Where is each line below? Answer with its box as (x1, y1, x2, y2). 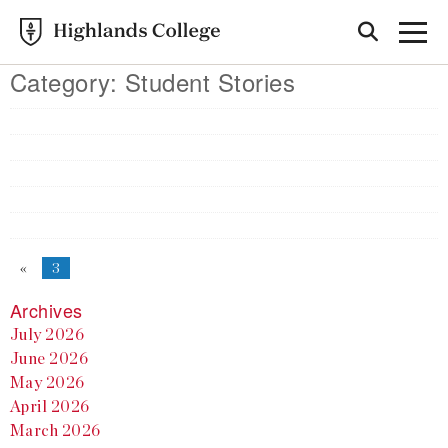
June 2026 (10, 349, 89, 368)
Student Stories (124, 64, 296, 99)
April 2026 (10, 397, 90, 416)
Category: (10, 64, 125, 99)
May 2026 (10, 373, 85, 392)
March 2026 (10, 421, 101, 440)
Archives (10, 297, 83, 323)
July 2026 (10, 325, 85, 344)
